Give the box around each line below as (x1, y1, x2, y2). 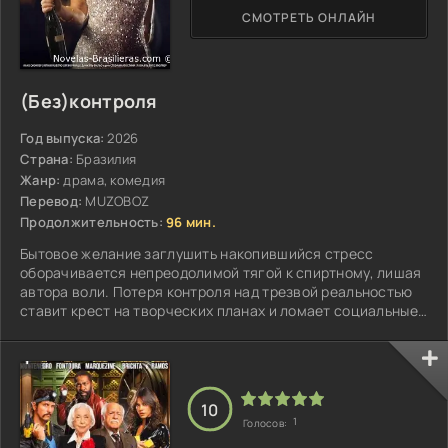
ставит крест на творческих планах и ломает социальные (20, 300, 418, 320)
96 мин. (166, 212, 217, 231)
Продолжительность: (20, 212, 164, 231)
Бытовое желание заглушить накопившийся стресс (20, 243, 374, 263)
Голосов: (243, 416, 290, 431)
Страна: (20, 149, 73, 168)
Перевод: (20, 191, 83, 210)
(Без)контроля (20, 88, 158, 113)
